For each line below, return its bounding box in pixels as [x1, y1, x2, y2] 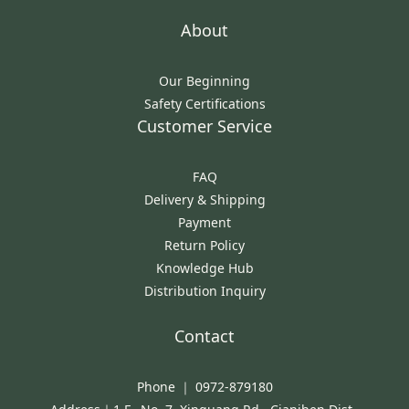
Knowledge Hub [155, 258, 254, 277]
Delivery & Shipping [143, 190, 266, 208]
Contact [174, 324, 235, 347]
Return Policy [164, 236, 245, 254]
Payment [178, 213, 231, 231]
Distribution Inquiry [143, 281, 266, 299]
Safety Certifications [143, 94, 266, 112]
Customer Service [137, 114, 272, 137]
